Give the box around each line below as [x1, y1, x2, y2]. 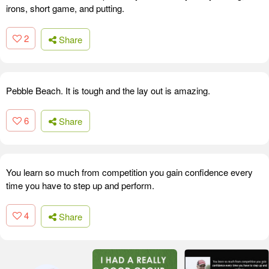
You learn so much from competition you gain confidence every [6, 166, 253, 179]
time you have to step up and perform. [6, 179, 154, 192]
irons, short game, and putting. [6, 2, 124, 15]
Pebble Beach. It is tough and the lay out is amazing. [6, 83, 210, 97]
